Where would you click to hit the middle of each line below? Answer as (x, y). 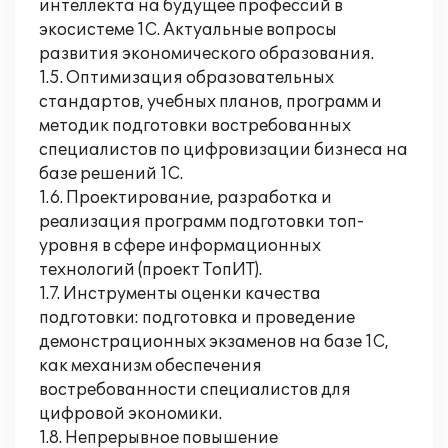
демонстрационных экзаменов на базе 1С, (214, 342)
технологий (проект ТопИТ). (150, 270)
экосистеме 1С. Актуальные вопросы (188, 30)
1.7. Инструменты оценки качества (180, 294)
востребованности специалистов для (195, 390)
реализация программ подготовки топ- (201, 222)
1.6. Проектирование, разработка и (185, 198)
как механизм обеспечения (150, 366)
